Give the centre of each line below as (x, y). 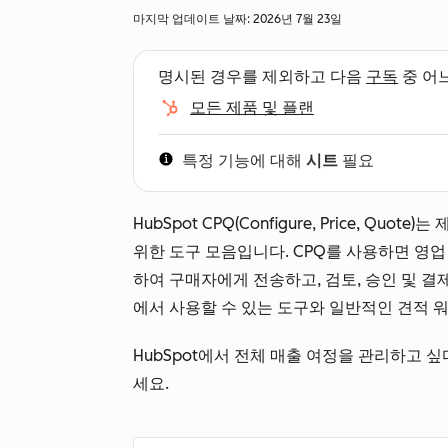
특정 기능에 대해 (244, 160)
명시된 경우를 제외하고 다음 (262, 76)
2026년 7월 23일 (297, 19)
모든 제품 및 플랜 (252, 107)
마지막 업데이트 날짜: (193, 19)
